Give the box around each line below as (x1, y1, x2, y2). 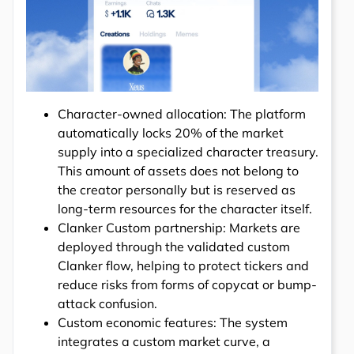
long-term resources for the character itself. (58, 201, 312, 217)
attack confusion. (58, 296, 157, 312)
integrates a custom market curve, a (58, 333, 270, 350)
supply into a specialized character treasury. (58, 144, 318, 160)
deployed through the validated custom (58, 239, 290, 255)
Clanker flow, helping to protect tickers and (58, 258, 309, 274)
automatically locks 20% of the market (58, 125, 284, 141)
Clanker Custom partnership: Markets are (58, 220, 300, 236)
